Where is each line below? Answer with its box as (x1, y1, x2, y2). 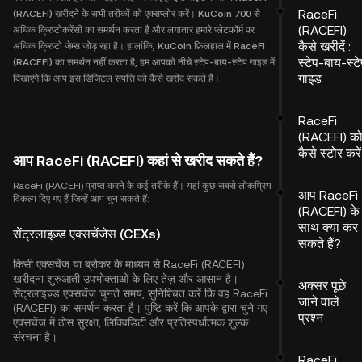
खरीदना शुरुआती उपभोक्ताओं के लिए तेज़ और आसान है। (13, 272, 238, 285)
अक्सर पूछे (298, 278, 346, 293)
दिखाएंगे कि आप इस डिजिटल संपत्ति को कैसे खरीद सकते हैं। (13, 73, 220, 84)
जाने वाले (298, 294, 339, 309)
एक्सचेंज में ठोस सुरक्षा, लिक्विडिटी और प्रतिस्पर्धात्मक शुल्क (13, 316, 248, 329)
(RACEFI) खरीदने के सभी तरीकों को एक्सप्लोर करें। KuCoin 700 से (13, 8, 260, 19)
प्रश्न (298, 310, 323, 326)
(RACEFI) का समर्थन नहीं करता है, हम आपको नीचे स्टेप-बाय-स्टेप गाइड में (13, 57, 275, 68)
